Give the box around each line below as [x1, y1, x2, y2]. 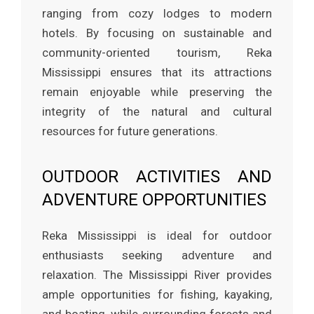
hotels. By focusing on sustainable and [42, 26, 272, 41]
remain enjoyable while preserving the [42, 85, 272, 100]
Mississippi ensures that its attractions [42, 65, 272, 80]
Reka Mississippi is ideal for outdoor [42, 228, 272, 243]
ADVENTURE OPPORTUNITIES [42, 190, 266, 210]
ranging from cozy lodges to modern [42, 6, 272, 21]
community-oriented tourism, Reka [42, 46, 272, 60]
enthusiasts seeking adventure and [42, 248, 272, 263]
